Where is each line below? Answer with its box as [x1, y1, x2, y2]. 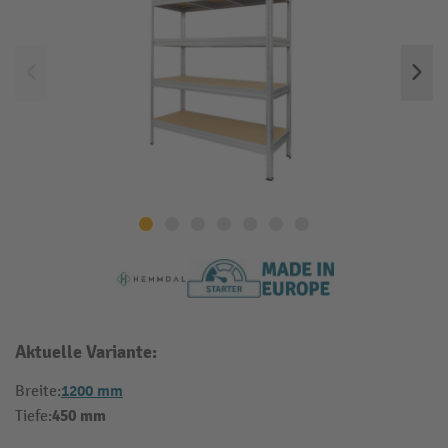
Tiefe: [15, 407, 52, 427]
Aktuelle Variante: [15, 341, 157, 365]
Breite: [15, 382, 61, 402]
